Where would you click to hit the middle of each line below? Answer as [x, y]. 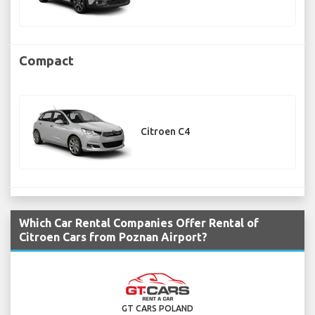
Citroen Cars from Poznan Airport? [113, 237]
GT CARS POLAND [157, 309]
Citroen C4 [165, 132]
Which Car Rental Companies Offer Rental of [139, 223]
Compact [46, 60]
